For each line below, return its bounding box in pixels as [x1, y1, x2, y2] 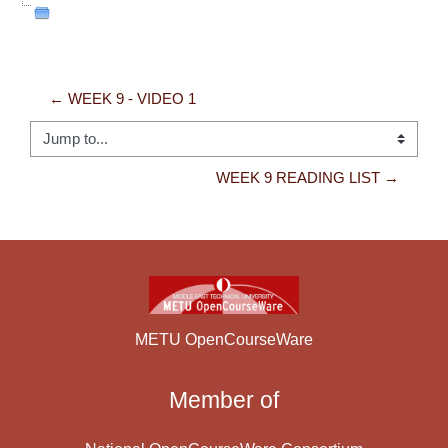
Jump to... [29, 140, 97, 158]
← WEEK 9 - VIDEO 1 [49, 91, 196, 108]
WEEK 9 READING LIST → [216, 170, 399, 187]
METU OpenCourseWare [135, 330, 313, 348]
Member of [169, 386, 279, 413]
